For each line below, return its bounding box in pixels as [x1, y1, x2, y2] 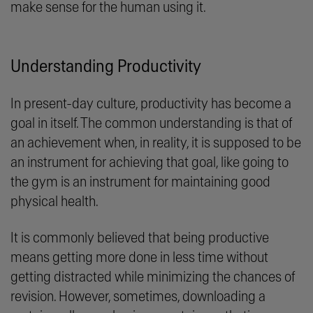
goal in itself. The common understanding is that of [10, 116, 292, 131]
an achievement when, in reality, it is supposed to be [10, 136, 301, 150]
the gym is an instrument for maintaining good [10, 175, 270, 189]
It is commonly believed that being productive [10, 231, 269, 245]
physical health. [10, 194, 105, 209]
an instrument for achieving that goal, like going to [10, 155, 289, 170]
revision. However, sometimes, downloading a [10, 289, 265, 304]
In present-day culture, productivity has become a [10, 96, 291, 111]
